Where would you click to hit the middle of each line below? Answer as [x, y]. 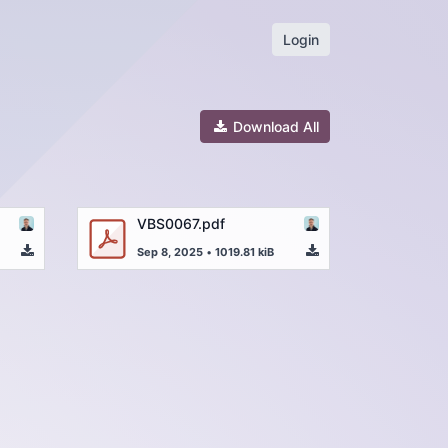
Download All [274, 126]
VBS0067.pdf [181, 223]
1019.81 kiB [244, 251]
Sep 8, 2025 [170, 251]
